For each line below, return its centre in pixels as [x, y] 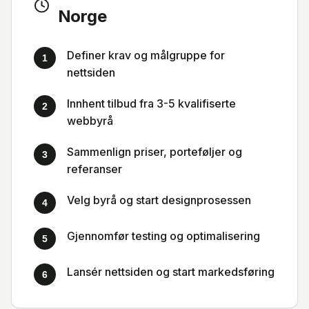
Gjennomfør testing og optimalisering [163, 236]
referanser [94, 169]
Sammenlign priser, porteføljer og [154, 152]
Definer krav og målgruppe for [146, 55]
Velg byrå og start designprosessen [159, 200]
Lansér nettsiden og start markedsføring [171, 272]
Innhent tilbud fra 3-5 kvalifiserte [151, 103]
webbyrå [90, 121]
